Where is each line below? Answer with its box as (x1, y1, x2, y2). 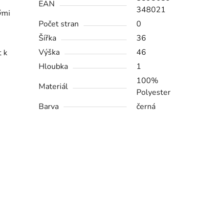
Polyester (136, 87, 171, 98)
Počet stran (39, 19, 79, 30)
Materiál (39, 81, 68, 92)
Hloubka (39, 61, 68, 72)
